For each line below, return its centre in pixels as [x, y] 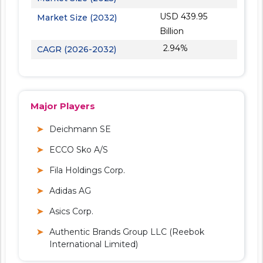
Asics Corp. [71, 211]
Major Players [63, 106]
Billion [171, 31]
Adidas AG [70, 190]
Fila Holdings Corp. [87, 170]
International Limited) [94, 244]
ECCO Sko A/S [79, 149]
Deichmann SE [80, 129]
